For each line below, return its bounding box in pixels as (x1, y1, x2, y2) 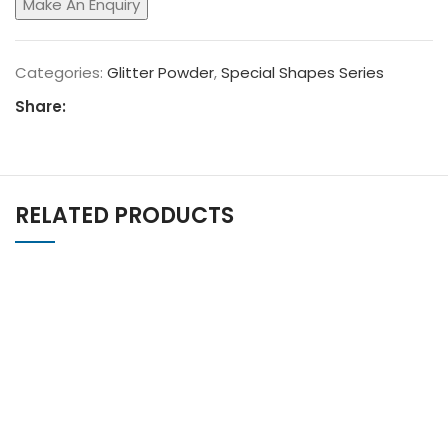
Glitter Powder (107, 62, 214, 84)
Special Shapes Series (221, 62, 384, 84)
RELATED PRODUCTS (15, 200, 234, 232)
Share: (15, 96, 66, 118)
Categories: (15, 62, 103, 84)
